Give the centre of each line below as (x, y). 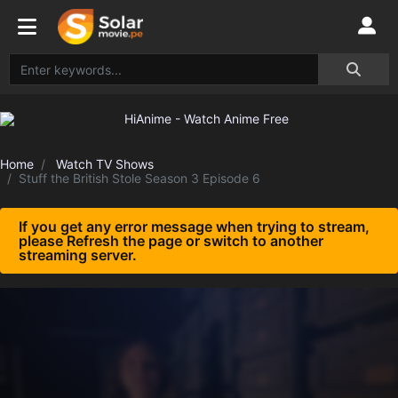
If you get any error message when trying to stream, (194, 227)
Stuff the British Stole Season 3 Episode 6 (139, 178)
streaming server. (78, 255)
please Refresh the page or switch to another (171, 241)
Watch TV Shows (105, 164)
